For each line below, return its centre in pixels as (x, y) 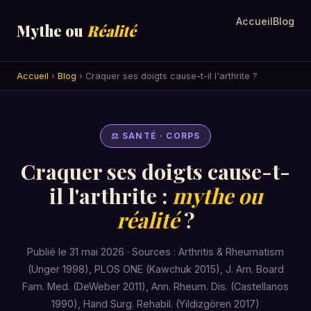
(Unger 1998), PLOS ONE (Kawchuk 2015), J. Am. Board (155, 269)
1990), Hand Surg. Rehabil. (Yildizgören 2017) (155, 303)
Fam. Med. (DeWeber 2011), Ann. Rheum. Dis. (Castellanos (155, 286)
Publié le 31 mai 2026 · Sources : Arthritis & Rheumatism (155, 251)
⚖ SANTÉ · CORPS (155, 136)
